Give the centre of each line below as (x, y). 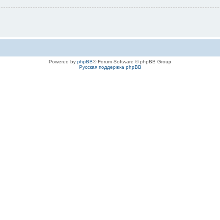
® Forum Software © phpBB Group (132, 62)
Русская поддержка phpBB (110, 67)
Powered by (63, 62)
